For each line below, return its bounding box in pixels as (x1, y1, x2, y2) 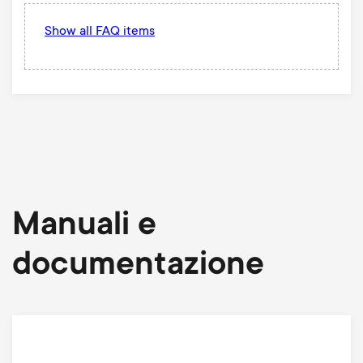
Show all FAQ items (44, 23, 155, 39)
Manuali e (11, 207, 156, 246)
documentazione (11, 247, 264, 285)
